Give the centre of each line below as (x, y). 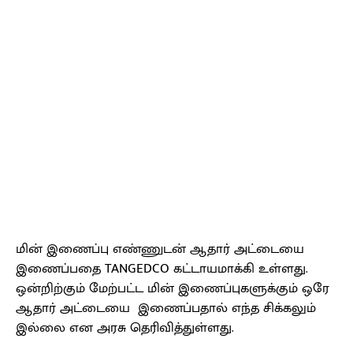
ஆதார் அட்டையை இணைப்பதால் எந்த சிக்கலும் (166, 308)
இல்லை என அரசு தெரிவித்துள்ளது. (125, 328)
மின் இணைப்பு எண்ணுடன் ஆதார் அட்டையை (160, 249)
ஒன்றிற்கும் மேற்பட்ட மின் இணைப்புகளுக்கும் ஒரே (173, 289)
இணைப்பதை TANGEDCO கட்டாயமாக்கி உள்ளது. (162, 269)
